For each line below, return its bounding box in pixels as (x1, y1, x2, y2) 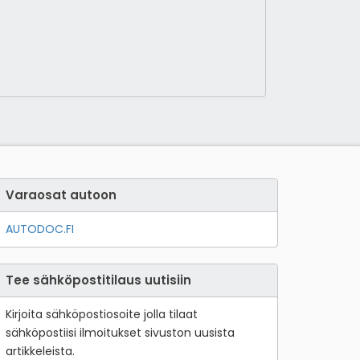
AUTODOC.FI (6, 220, 74, 237)
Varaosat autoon (6, 186, 117, 203)
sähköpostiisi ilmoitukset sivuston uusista (6, 324, 235, 341)
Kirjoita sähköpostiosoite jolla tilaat (6, 305, 198, 322)
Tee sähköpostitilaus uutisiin (6, 271, 191, 288)
